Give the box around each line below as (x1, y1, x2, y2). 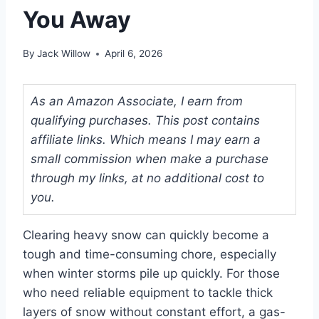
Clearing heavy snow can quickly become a (23, 228, 269, 243)
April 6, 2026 (105, 48, 163, 60)
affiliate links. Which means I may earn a (31, 132, 261, 147)
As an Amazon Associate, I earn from (31, 94, 243, 109)
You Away (23, 5, 131, 33)
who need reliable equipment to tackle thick (23, 286, 273, 300)
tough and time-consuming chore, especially (23, 247, 276, 262)
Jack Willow (37, 48, 91, 60)
